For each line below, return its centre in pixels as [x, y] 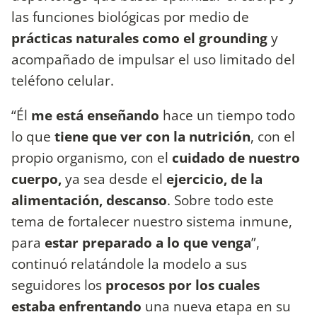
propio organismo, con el [90, 158]
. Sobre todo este [220, 200]
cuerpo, [36, 179]
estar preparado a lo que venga [148, 243]
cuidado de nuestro [234, 158]
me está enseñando [95, 115]
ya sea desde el [114, 179]
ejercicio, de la [214, 179]
